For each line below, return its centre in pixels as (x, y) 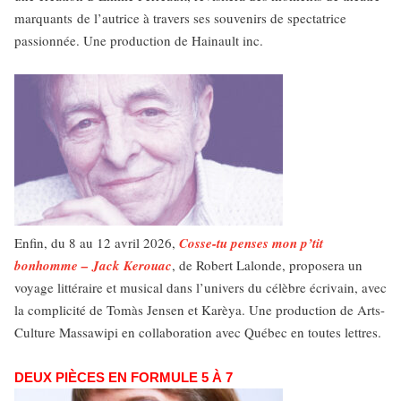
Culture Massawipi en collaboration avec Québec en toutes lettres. (198, 332)
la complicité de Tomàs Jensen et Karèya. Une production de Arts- (200, 310)
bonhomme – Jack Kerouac (93, 265)
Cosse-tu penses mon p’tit (251, 243)
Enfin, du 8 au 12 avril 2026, (97, 243)
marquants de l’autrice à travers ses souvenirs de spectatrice (180, 18)
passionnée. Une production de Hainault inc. (139, 40)
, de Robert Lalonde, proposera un (267, 265)
